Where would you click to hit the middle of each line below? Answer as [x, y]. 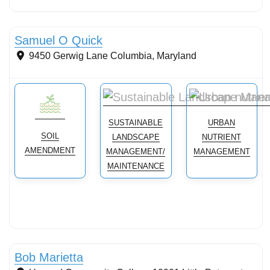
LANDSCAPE [136, 137]
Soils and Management [60, 233]
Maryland [177, 56]
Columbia [131, 56]
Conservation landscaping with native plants [96, 16]
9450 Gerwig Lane [68, 56]
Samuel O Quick [58, 41]
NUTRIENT [222, 137]
